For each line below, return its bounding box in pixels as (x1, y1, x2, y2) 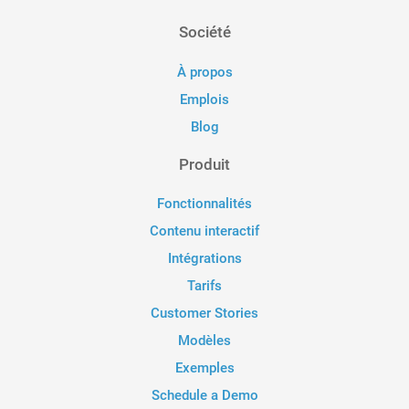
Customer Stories (151, 305, 258, 322)
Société (178, 23, 231, 41)
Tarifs (187, 278, 222, 295)
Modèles (178, 332, 231, 350)
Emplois (180, 90, 229, 108)
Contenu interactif (150, 223, 259, 240)
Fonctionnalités (157, 195, 252, 213)
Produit (179, 154, 230, 173)
